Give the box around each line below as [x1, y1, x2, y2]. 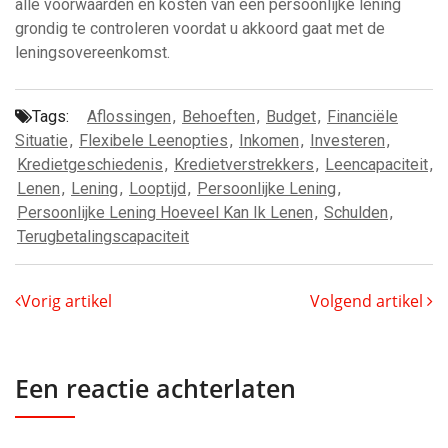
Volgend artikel [310, 290, 427, 312]
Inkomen [239, 131, 299, 150]
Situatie [15, 131, 68, 150]
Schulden [324, 203, 388, 222]
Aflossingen [87, 107, 171, 126]
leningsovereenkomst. [15, 43, 170, 62]
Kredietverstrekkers [174, 155, 314, 174]
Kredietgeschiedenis [17, 155, 163, 174]
